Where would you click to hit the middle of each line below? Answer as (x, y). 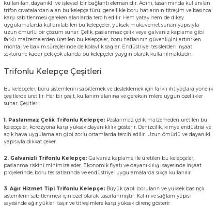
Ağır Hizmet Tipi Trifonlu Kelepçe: (58, 189)
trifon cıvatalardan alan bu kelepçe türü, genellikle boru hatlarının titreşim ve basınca (108, 11)
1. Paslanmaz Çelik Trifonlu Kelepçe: (55, 120)
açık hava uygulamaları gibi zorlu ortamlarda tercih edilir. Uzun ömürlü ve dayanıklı (108, 134)
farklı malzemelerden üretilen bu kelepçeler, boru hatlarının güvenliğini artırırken (102, 40)
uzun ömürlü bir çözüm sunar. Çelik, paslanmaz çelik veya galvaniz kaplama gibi (104, 32)
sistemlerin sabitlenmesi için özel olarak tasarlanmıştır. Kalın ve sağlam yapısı (97, 196)
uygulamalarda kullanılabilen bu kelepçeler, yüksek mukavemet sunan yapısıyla (101, 25)
